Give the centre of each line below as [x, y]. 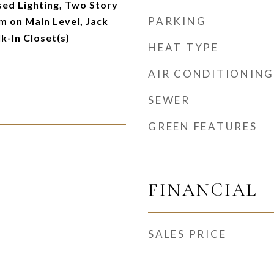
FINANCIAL [203, 190]
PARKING [177, 21]
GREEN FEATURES [203, 126]
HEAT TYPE [183, 47]
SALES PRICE [187, 234]
